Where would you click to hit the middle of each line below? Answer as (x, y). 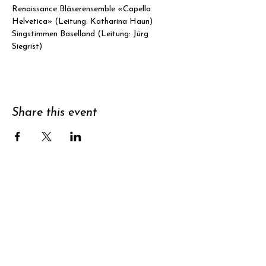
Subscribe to (95, 242)
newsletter (95, 259)
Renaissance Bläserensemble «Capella (83, 9)
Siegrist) (27, 47)
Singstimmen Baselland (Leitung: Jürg (81, 34)
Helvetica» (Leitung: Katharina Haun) (82, 22)
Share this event (54, 113)
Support (95, 223)
